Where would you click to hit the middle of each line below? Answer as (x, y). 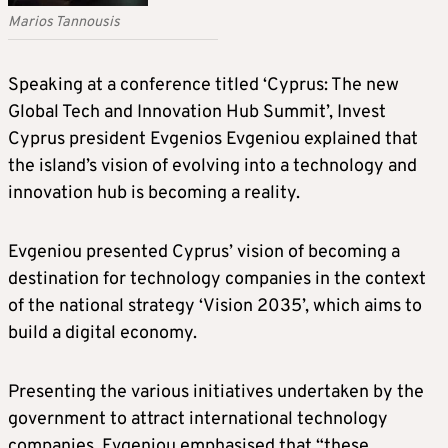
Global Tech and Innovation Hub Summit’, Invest (197, 112)
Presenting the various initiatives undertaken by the (216, 392)
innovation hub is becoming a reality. (154, 193)
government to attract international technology (198, 419)
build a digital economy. (102, 333)
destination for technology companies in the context (217, 279)
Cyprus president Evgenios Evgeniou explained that (213, 139)
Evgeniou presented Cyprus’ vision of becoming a (204, 252)
